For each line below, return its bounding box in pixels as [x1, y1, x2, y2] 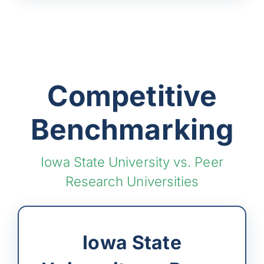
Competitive [47, 78, 217, 113]
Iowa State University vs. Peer [41, 153, 223, 170]
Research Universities [65, 173, 199, 189]
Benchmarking [31, 111, 233, 147]
